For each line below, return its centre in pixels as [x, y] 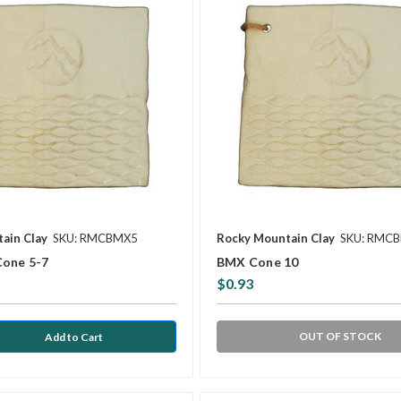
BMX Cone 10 [257, 262]
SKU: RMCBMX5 [95, 239]
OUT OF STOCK [340, 337]
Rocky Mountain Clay [275, 239]
